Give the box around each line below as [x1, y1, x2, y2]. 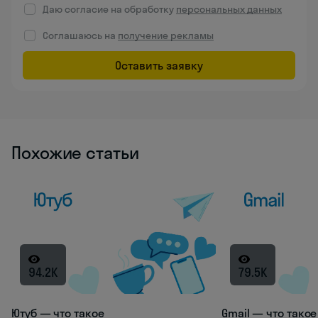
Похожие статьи [11, 142, 139, 164]
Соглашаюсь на [43, 29, 118, 43]
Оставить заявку [115, 58, 203, 73]
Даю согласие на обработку [43, 3, 176, 16]
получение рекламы [118, 29, 214, 43]
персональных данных [176, 3, 282, 16]
